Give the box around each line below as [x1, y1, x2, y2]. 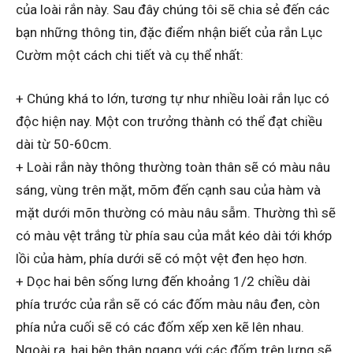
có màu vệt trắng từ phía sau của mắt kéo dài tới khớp [16, 227, 332, 243]
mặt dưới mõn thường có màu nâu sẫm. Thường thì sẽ [16, 204, 336, 221]
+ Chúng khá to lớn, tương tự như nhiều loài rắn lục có [16, 90, 329, 106]
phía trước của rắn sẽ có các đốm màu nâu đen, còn [16, 295, 320, 312]
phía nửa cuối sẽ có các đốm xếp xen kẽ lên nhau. [16, 318, 304, 335]
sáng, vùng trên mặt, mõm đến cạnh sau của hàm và [16, 181, 321, 198]
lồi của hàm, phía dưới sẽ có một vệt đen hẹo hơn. [16, 250, 307, 266]
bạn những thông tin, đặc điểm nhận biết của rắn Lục [16, 24, 322, 40]
